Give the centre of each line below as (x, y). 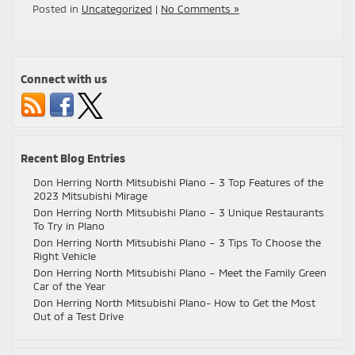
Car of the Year (69, 286)
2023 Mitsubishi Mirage (90, 195)
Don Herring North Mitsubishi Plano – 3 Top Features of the (178, 182)
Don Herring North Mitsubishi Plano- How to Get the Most (174, 302)
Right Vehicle (65, 256)
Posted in (57, 8)
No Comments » (200, 8)
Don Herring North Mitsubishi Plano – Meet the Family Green (180, 272)
